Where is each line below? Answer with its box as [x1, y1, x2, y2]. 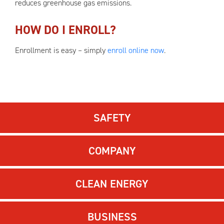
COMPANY [88, 143, 136, 158]
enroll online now [107, 45, 164, 55]
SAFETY [93, 110, 131, 125]
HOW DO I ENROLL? [15, 22, 116, 38]
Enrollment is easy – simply [15, 45, 107, 55]
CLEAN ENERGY [75, 176, 148, 191]
